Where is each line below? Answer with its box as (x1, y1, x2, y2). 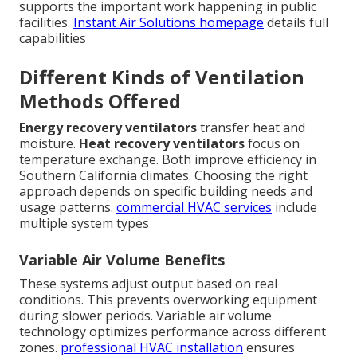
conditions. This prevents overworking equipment (19, 290, 317, 308)
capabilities (19, 29, 86, 47)
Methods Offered (19, 87, 181, 114)
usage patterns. (19, 198, 116, 216)
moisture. (19, 134, 79, 152)
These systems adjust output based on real (19, 274, 277, 292)
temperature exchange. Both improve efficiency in (19, 150, 316, 168)
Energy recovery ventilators (19, 118, 197, 136)
